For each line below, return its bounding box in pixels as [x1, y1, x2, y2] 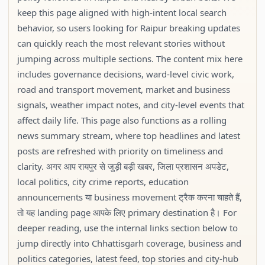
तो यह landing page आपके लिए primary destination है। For [17, 206, 237, 218]
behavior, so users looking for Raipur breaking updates [17, 22, 240, 34]
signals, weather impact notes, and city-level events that [17, 99, 244, 111]
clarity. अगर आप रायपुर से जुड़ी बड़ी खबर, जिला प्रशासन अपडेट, [17, 160, 229, 172]
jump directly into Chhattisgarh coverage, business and [17, 237, 241, 249]
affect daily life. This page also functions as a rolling [17, 114, 227, 126]
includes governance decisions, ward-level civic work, [17, 68, 234, 80]
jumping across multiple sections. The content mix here [17, 53, 243, 64]
